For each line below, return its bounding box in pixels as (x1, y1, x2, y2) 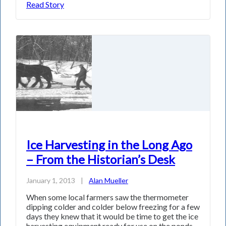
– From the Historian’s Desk (26, 151, 175, 166)
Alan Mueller (89, 176, 128, 185)
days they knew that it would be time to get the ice (26, 211, 198, 221)
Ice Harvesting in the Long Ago (26, 137, 192, 152)
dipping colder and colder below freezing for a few (26, 202, 200, 212)
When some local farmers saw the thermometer (26, 192, 189, 202)
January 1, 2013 (26, 176, 75, 185)
